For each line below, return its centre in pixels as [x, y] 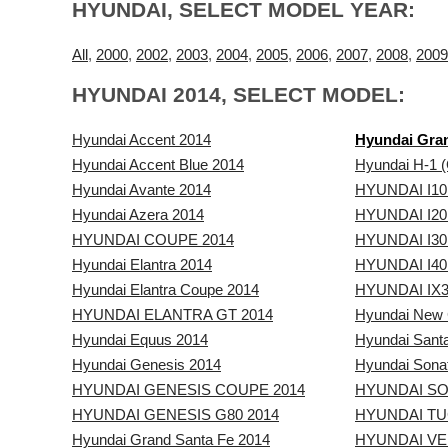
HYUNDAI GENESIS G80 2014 [175, 414]
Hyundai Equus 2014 [140, 339]
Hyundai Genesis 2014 [146, 364]
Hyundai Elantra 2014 [142, 264]
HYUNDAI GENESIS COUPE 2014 [188, 389]
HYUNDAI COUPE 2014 [153, 239]
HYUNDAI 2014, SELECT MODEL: [238, 95]
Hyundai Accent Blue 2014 [158, 164]
